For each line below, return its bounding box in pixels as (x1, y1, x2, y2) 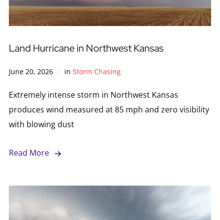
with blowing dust (8, 119, 74, 130)
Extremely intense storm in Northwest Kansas (8, 89, 178, 101)
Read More (8, 147, 49, 159)
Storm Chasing (72, 67, 121, 77)
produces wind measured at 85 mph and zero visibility (8, 104, 209, 115)
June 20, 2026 (8, 67, 53, 77)
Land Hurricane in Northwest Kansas (8, 42, 164, 55)
